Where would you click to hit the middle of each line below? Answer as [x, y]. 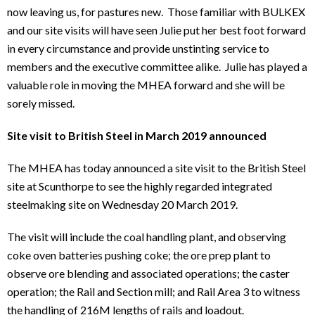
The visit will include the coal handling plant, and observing [147, 237]
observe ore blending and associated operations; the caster [148, 274]
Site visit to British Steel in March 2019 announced [137, 136]
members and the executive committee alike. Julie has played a [157, 67]
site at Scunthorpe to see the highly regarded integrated [140, 186]
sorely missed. [41, 103]
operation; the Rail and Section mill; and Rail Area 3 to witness [154, 292]
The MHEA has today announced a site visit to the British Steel [156, 168]
